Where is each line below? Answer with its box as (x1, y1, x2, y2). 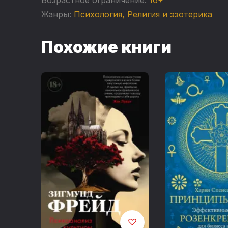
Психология (73, 9, 122, 19)
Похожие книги (41, 37, 172, 57)
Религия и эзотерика (127, 9, 212, 19)
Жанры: (41, 9, 71, 19)
